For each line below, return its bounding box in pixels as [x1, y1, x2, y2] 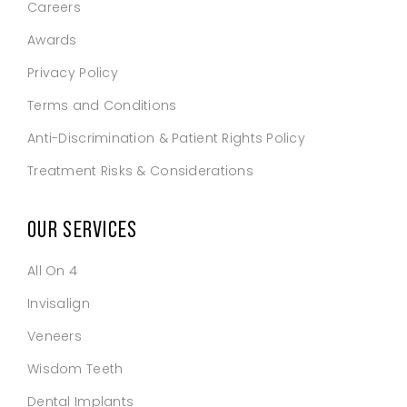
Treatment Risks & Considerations [27, 161, 253, 180]
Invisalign [27, 293, 90, 313]
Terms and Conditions [27, 95, 177, 114]
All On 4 [27, 261, 78, 280]
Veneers [27, 326, 82, 345]
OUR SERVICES [27, 217, 138, 242]
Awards [27, 30, 77, 49]
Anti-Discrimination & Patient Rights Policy [27, 128, 306, 147]
